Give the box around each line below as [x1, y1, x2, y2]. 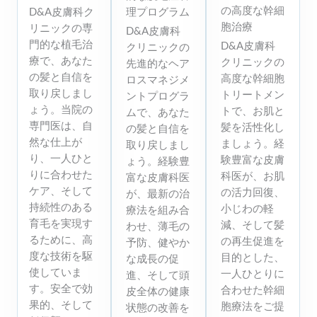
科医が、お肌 [220, 169, 284, 182]
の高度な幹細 [220, 4, 284, 16]
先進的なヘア [126, 57, 190, 69]
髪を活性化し [220, 120, 284, 133]
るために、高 [29, 233, 93, 246]
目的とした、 [220, 250, 284, 263]
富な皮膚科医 [126, 171, 190, 183]
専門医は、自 [29, 119, 93, 132]
